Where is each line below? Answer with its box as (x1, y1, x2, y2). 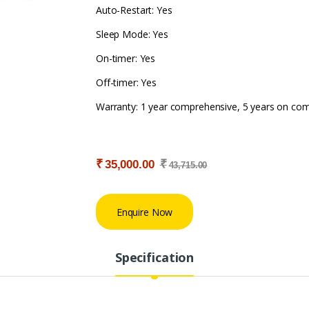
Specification (114, 249, 195, 266)
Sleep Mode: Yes (96, 28, 168, 41)
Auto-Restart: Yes (96, 3, 172, 17)
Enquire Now (116, 205, 173, 219)
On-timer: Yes (96, 52, 156, 66)
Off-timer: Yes (96, 76, 157, 90)
